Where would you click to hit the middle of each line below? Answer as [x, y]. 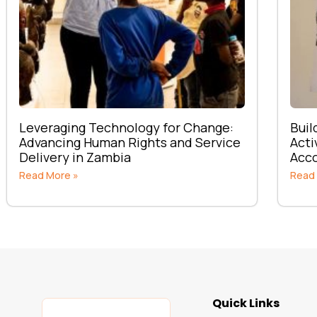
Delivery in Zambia [75, 157]
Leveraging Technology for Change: [126, 127]
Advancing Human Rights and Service [130, 142]
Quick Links [246, 303]
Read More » [49, 175]
